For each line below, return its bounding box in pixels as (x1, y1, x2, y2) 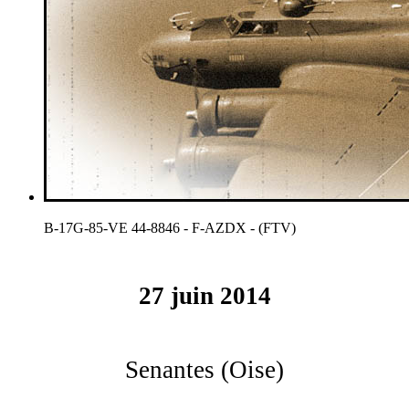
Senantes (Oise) (125, 356, 284, 383)
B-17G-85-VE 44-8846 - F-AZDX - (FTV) (44, 220, 296, 236)
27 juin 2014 (138, 282, 271, 309)
